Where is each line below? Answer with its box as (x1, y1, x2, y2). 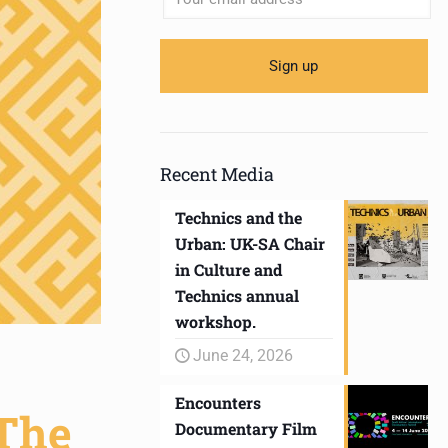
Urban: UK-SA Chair (174, 233, 325, 254)
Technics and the (174, 207, 302, 228)
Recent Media (159, 162, 274, 186)
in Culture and (174, 259, 282, 280)
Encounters (174, 392, 261, 413)
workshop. (174, 311, 256, 332)
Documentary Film (174, 418, 317, 439)
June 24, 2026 (192, 346, 293, 365)
